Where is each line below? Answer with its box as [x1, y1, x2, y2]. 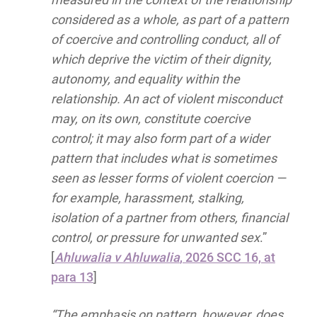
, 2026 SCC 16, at [179, 250, 275, 265]
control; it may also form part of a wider [50, 131, 270, 146]
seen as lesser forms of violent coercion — [50, 171, 286, 186]
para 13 [50, 270, 93, 285]
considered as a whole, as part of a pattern [50, 12, 289, 28]
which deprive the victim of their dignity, [50, 52, 272, 67]
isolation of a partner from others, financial [50, 210, 288, 226]
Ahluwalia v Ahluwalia [54, 250, 180, 265]
